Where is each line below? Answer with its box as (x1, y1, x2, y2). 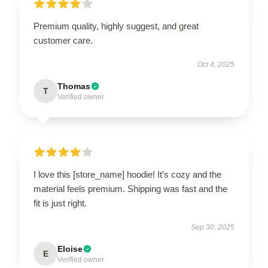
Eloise (57, 244, 83, 254)
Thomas (57, 81, 90, 92)
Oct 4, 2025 (197, 60, 234, 69)
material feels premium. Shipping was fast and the (33, 184, 227, 194)
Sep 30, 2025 (191, 223, 234, 232)
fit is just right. (33, 198, 87, 209)
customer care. (33, 35, 93, 46)
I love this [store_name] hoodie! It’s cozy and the (33, 169, 221, 180)
